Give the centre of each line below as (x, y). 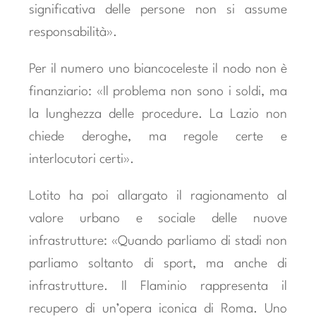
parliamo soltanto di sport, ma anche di (158, 264)
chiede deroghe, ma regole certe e (158, 137)
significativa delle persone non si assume (158, 10)
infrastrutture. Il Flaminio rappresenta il (158, 287)
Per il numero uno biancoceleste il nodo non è (158, 69)
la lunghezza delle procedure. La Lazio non (158, 115)
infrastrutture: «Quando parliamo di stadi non (158, 242)
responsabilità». (73, 33)
